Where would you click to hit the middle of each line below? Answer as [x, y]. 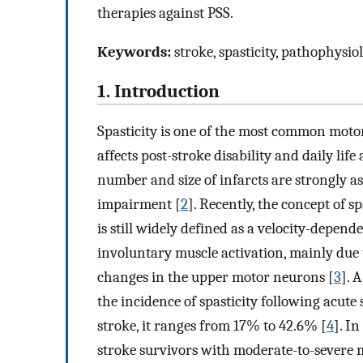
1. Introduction [158, 92]
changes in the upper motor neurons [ [216, 277]
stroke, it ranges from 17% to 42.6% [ [212, 325]
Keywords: [134, 52]
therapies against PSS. [165, 13]
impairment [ [139, 204]
